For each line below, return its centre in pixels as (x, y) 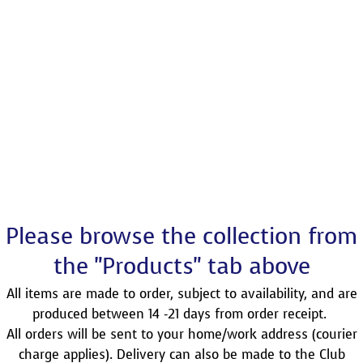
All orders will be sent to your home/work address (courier (181, 334)
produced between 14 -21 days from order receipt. (181, 314)
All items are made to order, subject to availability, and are (181, 294)
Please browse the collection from (181, 236)
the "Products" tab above (181, 266)
